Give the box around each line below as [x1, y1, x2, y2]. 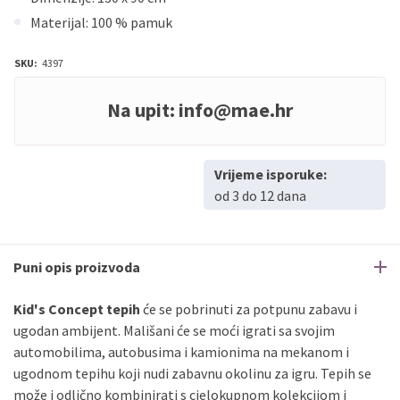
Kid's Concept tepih [13, 300, 143, 318]
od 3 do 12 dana [214, 187, 306, 204]
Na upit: [107, 97, 179, 122]
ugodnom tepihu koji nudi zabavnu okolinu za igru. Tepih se [13, 364, 371, 382]
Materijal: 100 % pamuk [30, 13, 172, 31]
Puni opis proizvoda [13, 258, 140, 276]
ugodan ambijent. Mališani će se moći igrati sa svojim [13, 321, 335, 339]
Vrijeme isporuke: [214, 165, 327, 183]
